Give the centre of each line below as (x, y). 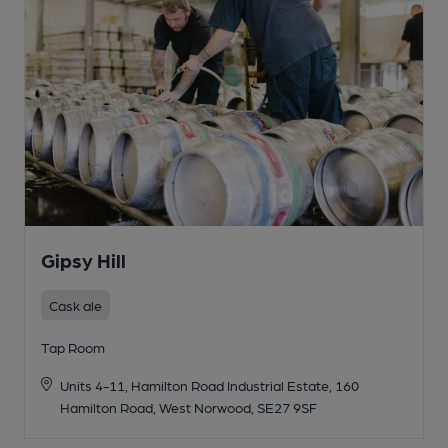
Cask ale (75, 304)
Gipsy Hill (83, 259)
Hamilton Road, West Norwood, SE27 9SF (188, 406)
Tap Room (73, 346)
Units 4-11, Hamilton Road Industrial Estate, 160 (209, 384)
